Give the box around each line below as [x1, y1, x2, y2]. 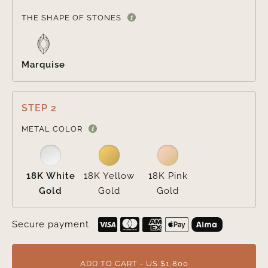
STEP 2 [21, 102, 57, 114]
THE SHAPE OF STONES [21, 13, 121, 23]
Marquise [21, 59, 65, 71]
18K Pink [148, 170, 188, 182]
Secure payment [11, 219, 89, 230]
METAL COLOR [21, 124, 83, 134]
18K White [26, 170, 75, 182]
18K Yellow [84, 170, 135, 182]
